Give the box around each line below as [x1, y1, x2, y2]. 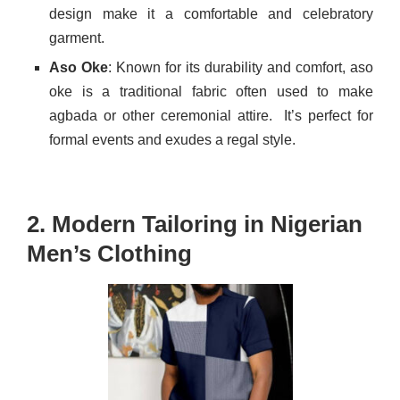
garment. [49, 30, 104, 46]
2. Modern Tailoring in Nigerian [27, 211, 362, 237]
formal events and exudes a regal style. [49, 132, 296, 147]
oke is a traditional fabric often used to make [49, 84, 373, 99]
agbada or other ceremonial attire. [49, 108, 285, 123]
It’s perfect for [284, 108, 373, 123]
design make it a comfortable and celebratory [49, 6, 373, 21]
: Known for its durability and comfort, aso [108, 60, 373, 75]
